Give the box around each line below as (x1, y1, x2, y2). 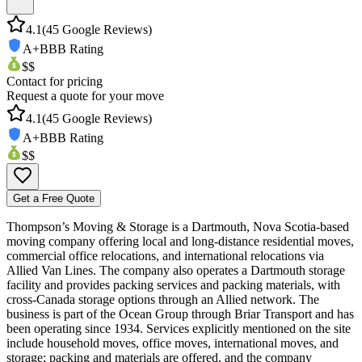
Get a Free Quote (13, 192, 95, 204)
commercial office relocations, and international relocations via (6, 248, 324, 263)
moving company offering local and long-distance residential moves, (6, 234, 354, 248)
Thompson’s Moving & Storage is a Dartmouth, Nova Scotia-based (6, 219, 349, 234)
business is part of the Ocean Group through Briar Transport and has (6, 306, 354, 321)
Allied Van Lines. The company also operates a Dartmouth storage (6, 263, 345, 277)
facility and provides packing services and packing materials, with (6, 277, 340, 292)
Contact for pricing (6, 74, 103, 88)
